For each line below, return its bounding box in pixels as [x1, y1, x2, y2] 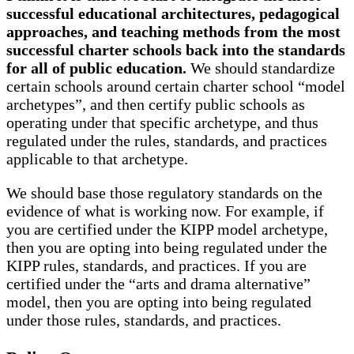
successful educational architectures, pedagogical [6, 4, 340, 22]
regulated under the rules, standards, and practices [6, 131, 327, 149]
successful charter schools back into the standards [6, 40, 345, 58]
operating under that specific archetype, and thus [6, 113, 318, 131]
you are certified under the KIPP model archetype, [6, 220, 328, 238]
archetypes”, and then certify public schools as [6, 95, 305, 113]
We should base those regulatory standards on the [6, 183, 322, 201]
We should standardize [186, 58, 335, 77]
